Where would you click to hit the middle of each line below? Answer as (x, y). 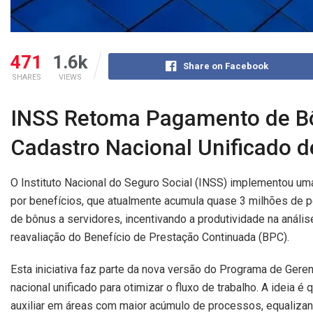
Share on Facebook (226, 66)
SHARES (26, 78)
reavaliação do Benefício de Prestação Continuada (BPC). (150, 237)
